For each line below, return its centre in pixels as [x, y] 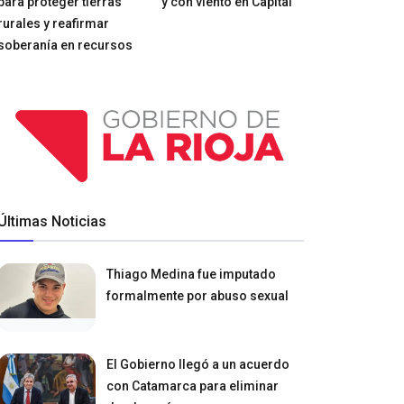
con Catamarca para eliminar [193, 386]
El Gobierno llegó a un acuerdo [198, 364]
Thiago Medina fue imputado [192, 274]
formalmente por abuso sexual [198, 295]
